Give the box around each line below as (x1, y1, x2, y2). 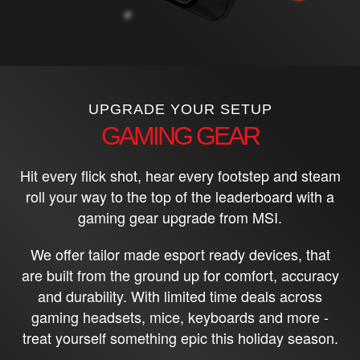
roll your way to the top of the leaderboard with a (26, 185, 334, 207)
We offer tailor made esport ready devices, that (30, 243, 330, 264)
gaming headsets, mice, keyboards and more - (31, 305, 329, 327)
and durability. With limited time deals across (38, 284, 322, 306)
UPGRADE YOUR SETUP (88, 100, 272, 117)
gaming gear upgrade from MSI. (78, 206, 282, 227)
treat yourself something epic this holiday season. (22, 326, 338, 348)
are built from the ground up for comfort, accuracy (21, 264, 339, 285)
